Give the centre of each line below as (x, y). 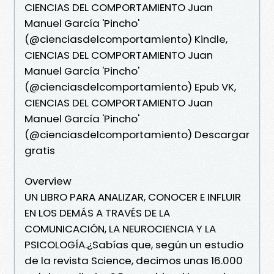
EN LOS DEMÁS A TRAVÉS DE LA (97, 213)
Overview (48, 181)
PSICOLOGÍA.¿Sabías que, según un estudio (134, 244)
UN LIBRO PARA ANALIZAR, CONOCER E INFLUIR (133, 197)
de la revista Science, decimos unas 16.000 (134, 260)
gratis (40, 150)
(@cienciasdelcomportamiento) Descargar (137, 134)
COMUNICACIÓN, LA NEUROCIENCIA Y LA (120, 228)
